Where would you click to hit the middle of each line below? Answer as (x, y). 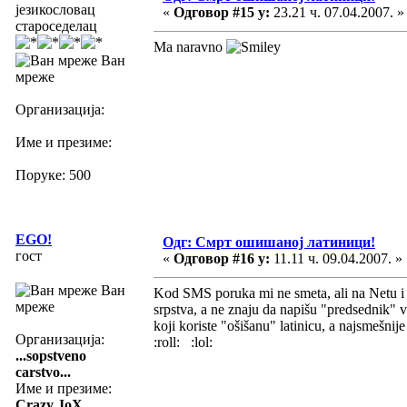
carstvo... (43, 372)
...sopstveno (51, 355)
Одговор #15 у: (222, 12)
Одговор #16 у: (222, 258)
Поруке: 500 (53, 174)
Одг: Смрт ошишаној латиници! (269, 242)
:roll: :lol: (183, 342)
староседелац (56, 25)
